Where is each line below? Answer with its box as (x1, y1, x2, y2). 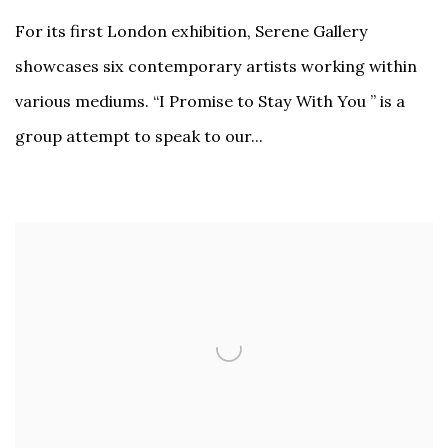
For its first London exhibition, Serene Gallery (15, 20, 368, 41)
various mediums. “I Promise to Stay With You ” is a (15, 90, 405, 111)
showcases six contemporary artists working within (15, 55, 417, 76)
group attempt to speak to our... (15, 125, 263, 146)
